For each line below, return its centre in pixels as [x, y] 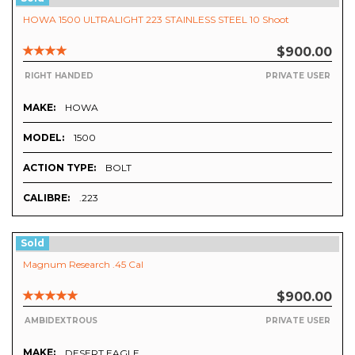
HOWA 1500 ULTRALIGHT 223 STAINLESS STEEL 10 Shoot [156, 20]
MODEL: [44, 137]
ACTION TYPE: [59, 167]
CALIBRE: [46, 197]
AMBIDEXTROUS [61, 320]
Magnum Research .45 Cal [83, 265]
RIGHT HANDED [59, 75]
